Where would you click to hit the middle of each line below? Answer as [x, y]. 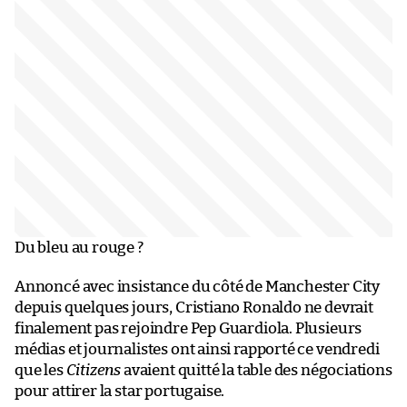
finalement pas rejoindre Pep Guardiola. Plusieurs [189, 328]
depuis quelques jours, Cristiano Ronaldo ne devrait [194, 307]
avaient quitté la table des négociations [257, 370]
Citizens [94, 370]
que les [40, 370]
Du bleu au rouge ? [79, 247]
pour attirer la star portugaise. [120, 391]
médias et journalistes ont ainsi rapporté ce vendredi [197, 349]
